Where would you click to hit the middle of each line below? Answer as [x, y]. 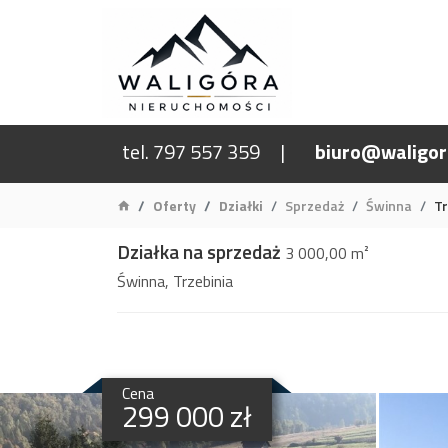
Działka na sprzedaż [199, 251]
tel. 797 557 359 [191, 151]
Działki [241, 205]
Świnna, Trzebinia [175, 281]
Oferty [174, 205]
